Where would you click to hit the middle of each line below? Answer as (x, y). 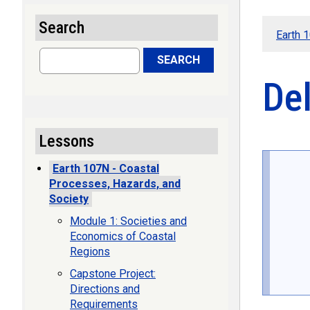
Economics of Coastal (123, 236)
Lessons (66, 141)
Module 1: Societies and (128, 221)
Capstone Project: (113, 274)
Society (69, 199)
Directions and (105, 289)
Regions (90, 252)
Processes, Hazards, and (115, 184)
